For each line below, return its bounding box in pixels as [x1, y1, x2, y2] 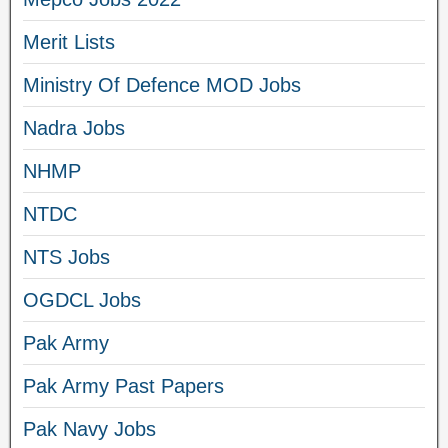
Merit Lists [23, 31, 115, 54]
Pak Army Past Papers [23, 375, 224, 398]
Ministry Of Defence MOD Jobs [23, 74, 301, 97]
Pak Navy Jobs [23, 418, 156, 441]
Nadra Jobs [23, 117, 125, 140]
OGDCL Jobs [23, 289, 141, 312]
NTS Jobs [23, 246, 110, 269]
